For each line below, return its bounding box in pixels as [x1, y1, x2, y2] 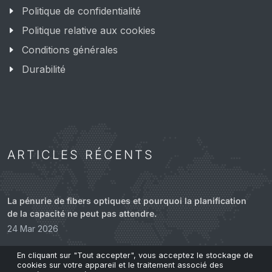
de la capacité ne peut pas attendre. [7, 208, 157, 219]
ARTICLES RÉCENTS [7, 147, 154, 162]
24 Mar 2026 [7, 223, 58, 234]
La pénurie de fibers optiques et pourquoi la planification [7, 195, 246, 206]
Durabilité [22, 63, 66, 75]
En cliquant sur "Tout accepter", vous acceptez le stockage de [17, 251, 253, 260]
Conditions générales [22, 43, 118, 56]
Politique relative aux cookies [22, 24, 155, 36]
